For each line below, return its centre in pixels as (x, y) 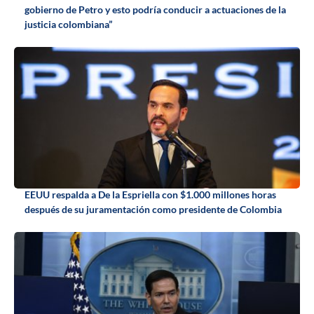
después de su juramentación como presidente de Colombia (153, 210)
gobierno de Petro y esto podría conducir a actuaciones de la (155, 10)
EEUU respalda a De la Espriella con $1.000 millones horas (150, 195)
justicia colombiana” (68, 25)
